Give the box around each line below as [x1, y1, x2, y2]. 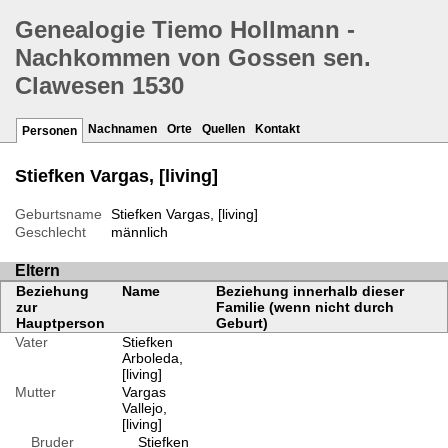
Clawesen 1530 [15, 72, 184, 100]
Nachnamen [88, 122, 157, 137]
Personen [22, 124, 77, 139]
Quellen [202, 122, 245, 137]
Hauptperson [16, 315, 105, 332]
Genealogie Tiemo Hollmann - [15, 16, 355, 44]
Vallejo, [121, 400, 167, 417]
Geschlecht [15, 224, 86, 241]
